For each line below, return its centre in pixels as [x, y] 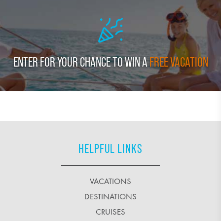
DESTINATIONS [110, 197]
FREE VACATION [179, 62]
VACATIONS [110, 182]
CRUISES [110, 212]
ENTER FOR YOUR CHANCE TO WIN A [81, 62]
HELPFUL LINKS [110, 149]
